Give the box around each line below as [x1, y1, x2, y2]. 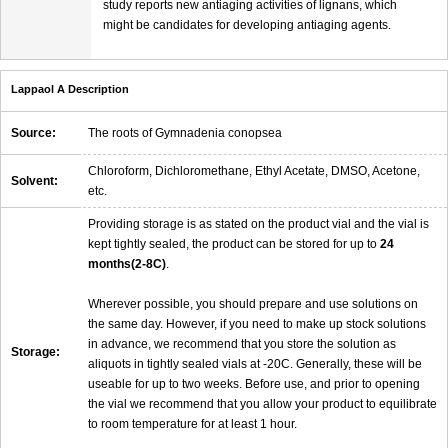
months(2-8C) [88, 256, 166, 271]
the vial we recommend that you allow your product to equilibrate [88, 396, 437, 411]
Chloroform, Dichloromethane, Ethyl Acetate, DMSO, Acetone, [88, 163, 420, 178]
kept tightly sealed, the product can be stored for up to [88, 236, 380, 251]
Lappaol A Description [11, 82, 129, 95]
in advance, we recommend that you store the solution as [88, 336, 396, 351]
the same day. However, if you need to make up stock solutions [88, 316, 426, 331]
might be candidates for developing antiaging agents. [103, 17, 391, 32]
